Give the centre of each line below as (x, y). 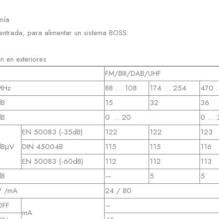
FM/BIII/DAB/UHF (133, 73)
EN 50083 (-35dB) (52, 132)
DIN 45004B (43, 146)
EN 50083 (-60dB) (53, 161)
